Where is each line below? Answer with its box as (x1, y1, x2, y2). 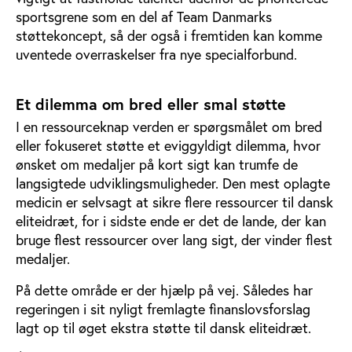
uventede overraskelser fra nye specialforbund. (16, 44, 297, 64)
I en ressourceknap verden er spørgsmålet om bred (16, 116, 322, 136)
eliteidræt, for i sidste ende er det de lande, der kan (16, 211, 326, 230)
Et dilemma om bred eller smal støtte (16, 93, 286, 115)
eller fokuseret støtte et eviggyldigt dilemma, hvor (16, 135, 321, 155)
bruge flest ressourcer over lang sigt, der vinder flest (16, 229, 332, 249)
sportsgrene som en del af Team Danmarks (16, 6, 272, 26)
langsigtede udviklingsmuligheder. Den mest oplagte (16, 173, 330, 192)
